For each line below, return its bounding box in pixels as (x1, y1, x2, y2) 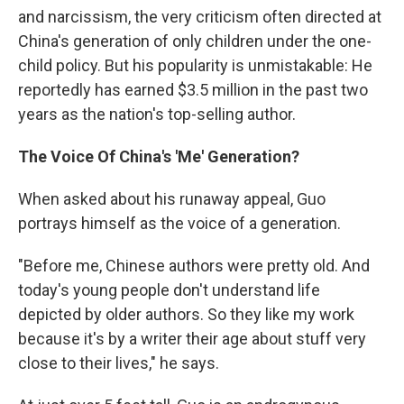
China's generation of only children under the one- (18, 32, 372, 50)
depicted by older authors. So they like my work (18, 305, 354, 324)
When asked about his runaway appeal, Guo (18, 189, 326, 208)
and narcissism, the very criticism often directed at (18, 7, 381, 26)
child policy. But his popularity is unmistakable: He (18, 56, 372, 75)
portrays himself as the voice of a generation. (18, 214, 341, 233)
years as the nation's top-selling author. (18, 105, 296, 124)
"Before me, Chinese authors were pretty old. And (18, 256, 370, 275)
